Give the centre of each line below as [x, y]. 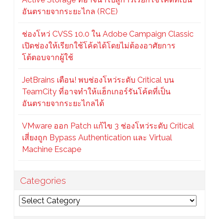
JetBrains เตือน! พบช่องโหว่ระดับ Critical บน [98, 80]
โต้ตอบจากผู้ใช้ [48, 58]
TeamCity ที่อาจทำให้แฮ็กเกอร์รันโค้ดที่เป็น [96, 92]
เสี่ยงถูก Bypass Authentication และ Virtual [97, 138]
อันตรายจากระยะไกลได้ [63, 104]
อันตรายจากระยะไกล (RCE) [70, 12]
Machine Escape [52, 150]
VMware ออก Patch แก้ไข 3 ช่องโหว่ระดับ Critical [108, 126]
